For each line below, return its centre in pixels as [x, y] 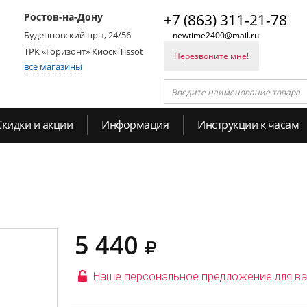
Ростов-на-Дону [63, 17]
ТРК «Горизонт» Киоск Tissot [84, 51]
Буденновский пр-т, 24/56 [77, 35]
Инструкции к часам [248, 125]
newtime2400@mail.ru [216, 35]
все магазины [53, 66]
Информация [135, 125]
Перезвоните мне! [211, 56]
